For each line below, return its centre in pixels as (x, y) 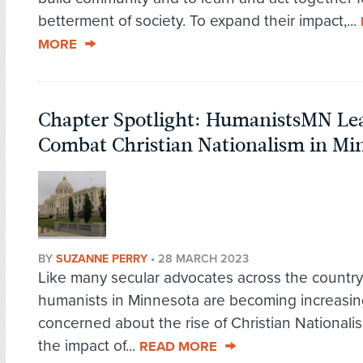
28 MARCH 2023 (203, 259)
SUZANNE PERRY (102, 259)
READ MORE (178, 347)
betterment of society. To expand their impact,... (199, 21)
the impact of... (89, 346)
